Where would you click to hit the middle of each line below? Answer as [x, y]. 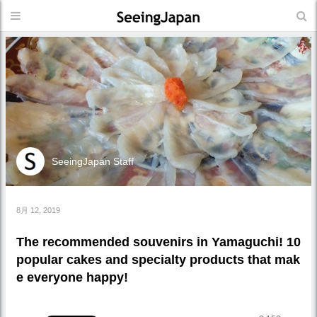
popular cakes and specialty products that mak [158, 259]
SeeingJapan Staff [93, 161]
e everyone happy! [72, 277]
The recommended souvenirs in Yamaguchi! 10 [158, 242]
